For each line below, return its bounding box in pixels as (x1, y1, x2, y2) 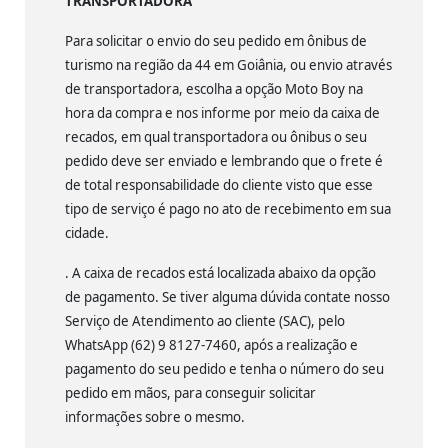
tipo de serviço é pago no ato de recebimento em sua (65, 200, 391, 219)
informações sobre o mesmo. (65, 408, 245, 427)
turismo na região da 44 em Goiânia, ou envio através (65, 56, 392, 75)
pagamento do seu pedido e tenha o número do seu (65, 360, 384, 379)
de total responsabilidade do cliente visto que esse (65, 176, 373, 195)
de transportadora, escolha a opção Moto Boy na (65, 80, 363, 99)
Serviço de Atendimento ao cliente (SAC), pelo (65, 312, 345, 331)
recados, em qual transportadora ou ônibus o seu (65, 128, 367, 147)
